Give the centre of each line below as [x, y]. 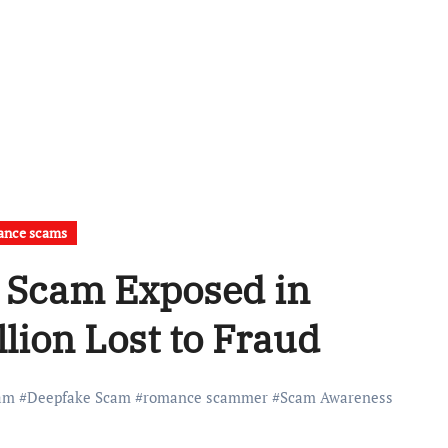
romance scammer [205, 397]
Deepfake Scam [79, 397]
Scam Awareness [336, 397]
